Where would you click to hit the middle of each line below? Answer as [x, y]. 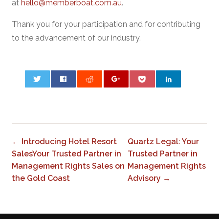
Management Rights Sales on [68, 166]
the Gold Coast [41, 178]
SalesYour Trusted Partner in [66, 154]
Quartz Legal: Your [164, 142]
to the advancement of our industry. [76, 38]
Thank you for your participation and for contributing [106, 24]
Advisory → [149, 178]
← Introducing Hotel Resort [64, 142]
